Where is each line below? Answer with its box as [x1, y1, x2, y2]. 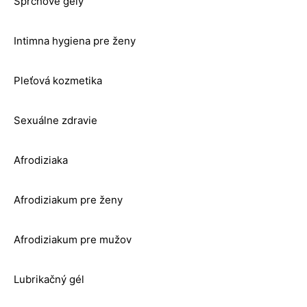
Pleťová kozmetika [14, 74, 102, 88]
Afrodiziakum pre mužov [14, 233, 132, 247]
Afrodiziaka [14, 153, 68, 167]
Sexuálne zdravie [14, 114, 97, 127]
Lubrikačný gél [14, 273, 84, 286]
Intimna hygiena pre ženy [14, 34, 136, 48]
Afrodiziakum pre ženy [14, 193, 123, 207]
